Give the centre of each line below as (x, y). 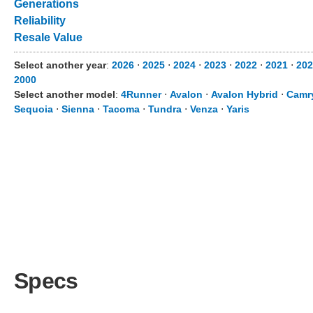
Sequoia (34, 109)
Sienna (78, 109)
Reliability (40, 21)
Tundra (165, 109)
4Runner (141, 94)
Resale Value (48, 37)
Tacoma (121, 109)
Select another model (65, 94)
